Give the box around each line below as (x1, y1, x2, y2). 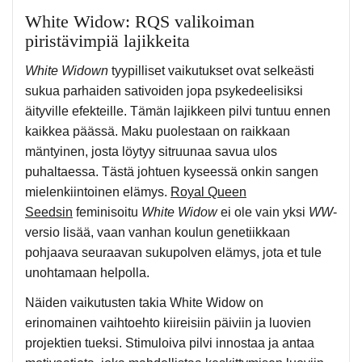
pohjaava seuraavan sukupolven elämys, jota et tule (25, 246, 322, 260)
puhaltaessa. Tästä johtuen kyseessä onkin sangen (25, 165, 318, 179)
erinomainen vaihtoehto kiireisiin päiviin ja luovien (25, 316, 311, 330)
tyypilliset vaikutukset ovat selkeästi (108, 64, 314, 78)
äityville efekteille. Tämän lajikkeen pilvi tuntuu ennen (25, 104, 330, 119)
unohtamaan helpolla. (25, 266, 149, 280)
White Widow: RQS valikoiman (25, 11, 255, 32)
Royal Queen (170, 185, 246, 200)
